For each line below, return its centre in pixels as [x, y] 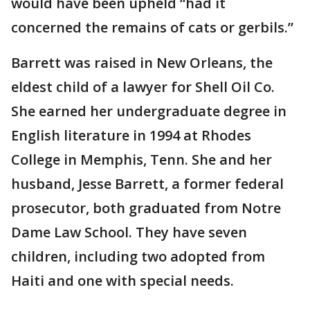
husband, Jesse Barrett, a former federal [147, 184]
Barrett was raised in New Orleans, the [142, 63]
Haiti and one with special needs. [122, 281]
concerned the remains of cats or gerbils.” [152, 27]
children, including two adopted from [138, 256]
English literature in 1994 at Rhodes [131, 135]
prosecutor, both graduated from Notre [146, 208]
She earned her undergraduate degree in [149, 111]
